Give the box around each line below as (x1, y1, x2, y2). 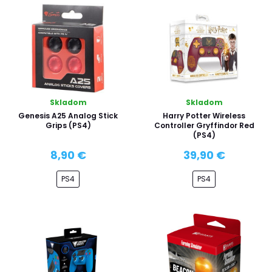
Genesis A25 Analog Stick (18, 110, 118, 121)
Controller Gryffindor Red (154, 120, 254, 131)
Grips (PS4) (45, 120, 91, 131)
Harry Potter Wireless (163, 110, 245, 121)
